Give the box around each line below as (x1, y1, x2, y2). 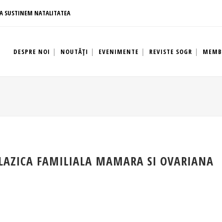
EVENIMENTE (99, 47, 139, 56)
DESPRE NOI (13, 47, 50, 56)
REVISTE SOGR (149, 47, 192, 56)
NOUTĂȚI (60, 47, 88, 56)
